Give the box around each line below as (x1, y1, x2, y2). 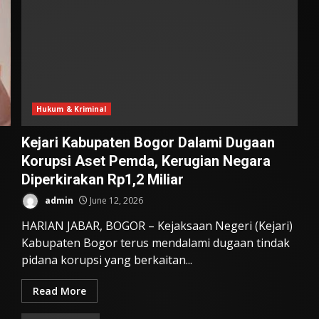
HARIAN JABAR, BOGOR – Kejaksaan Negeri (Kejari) (21, 218, 293, 234)
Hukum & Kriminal (36, 104, 107, 115)
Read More (32, 284, 86, 298)
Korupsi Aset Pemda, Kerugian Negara (21, 152, 271, 170)
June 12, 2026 (87, 194, 143, 207)
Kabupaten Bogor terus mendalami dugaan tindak (21, 235, 290, 251)
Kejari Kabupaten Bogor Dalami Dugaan (21, 134, 275, 152)
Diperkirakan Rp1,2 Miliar (21, 171, 184, 189)
